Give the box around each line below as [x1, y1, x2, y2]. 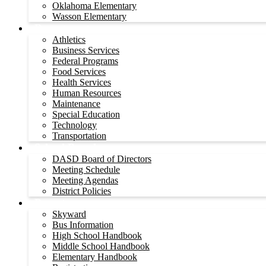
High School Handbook [52, 230, 142, 240]
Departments [34, 22, 94, 34]
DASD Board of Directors [52, 154, 151, 164]
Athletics [52, 34, 85, 45]
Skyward [52, 209, 86, 219]
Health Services [52, 77, 111, 87]
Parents [34, 197, 69, 208]
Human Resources [52, 88, 121, 98]
